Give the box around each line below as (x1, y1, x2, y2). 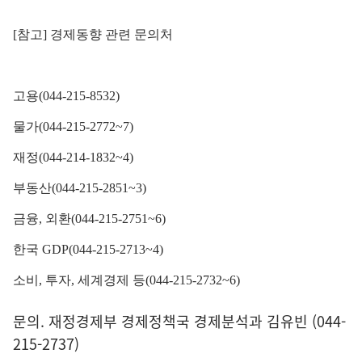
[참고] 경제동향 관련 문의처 (13, 27, 173, 42)
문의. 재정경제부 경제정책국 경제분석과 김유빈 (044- (13, 310, 346, 333)
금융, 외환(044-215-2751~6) (13, 212, 166, 226)
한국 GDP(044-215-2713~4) (13, 242, 163, 257)
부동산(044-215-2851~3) (13, 181, 146, 196)
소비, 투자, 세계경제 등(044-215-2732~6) (13, 273, 240, 288)
